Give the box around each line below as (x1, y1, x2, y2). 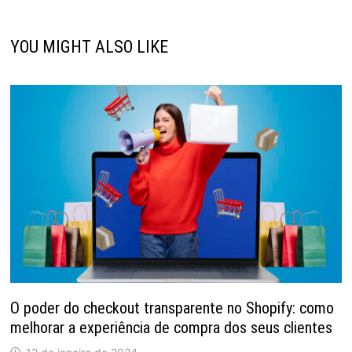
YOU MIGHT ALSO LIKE (9, 36, 168, 57)
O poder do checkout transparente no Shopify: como (9, 298, 334, 317)
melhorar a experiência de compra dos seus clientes (9, 317, 332, 337)
